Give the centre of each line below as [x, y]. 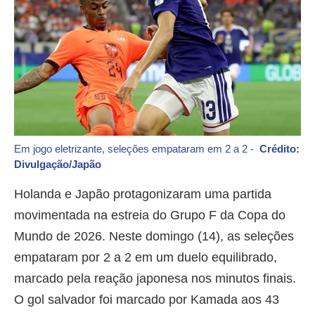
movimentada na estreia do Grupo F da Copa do [150, 215]
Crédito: [279, 148]
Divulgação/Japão [58, 164]
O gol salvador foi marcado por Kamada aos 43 [147, 299]
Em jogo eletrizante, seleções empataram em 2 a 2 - [137, 148]
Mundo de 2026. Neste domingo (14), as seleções [154, 236]
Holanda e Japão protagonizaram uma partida [143, 194]
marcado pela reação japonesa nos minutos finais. [155, 278]
